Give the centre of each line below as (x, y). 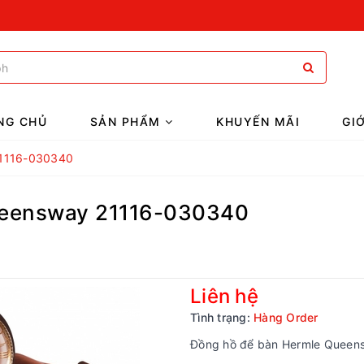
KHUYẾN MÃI (258, 121)
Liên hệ (224, 296)
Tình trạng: (220, 317)
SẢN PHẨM (128, 121)
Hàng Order (286, 317)
